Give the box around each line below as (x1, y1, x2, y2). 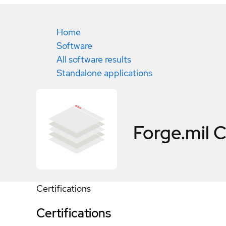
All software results (56, 53, 131, 65)
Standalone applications (56, 67, 152, 79)
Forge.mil (133, 120, 209, 145)
